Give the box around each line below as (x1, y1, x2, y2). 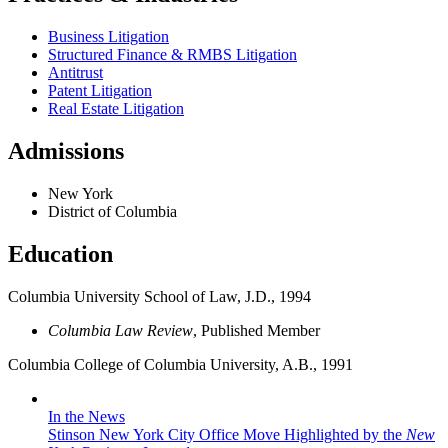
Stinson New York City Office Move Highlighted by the (48, 425, 406, 443)
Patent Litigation (48, 82, 152, 100)
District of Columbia (48, 203, 177, 221)
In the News (48, 407, 125, 425)
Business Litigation (48, 28, 169, 46)
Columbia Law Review (48, 321, 193, 339)
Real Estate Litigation (48, 100, 184, 118)
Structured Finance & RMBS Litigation (48, 46, 297, 64)
